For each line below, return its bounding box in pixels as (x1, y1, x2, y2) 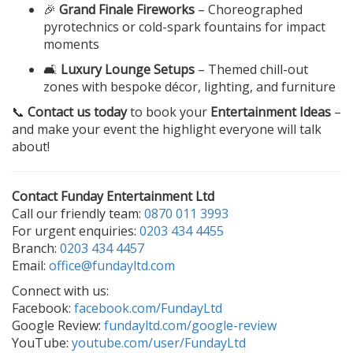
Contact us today (28, 103, 127, 121)
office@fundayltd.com (49, 257, 175, 275)
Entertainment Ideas (210, 103, 331, 121)
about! (12, 138, 50, 156)
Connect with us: (12, 282, 109, 300)
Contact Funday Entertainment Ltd (12, 188, 214, 206)
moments (43, 35, 99, 54)
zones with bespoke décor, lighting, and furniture (43, 78, 336, 96)
